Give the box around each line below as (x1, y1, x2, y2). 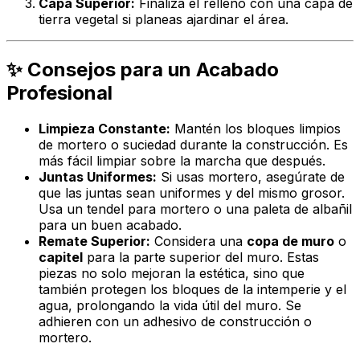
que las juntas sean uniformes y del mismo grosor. (39, 184, 345, 201)
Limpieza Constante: (39, 120, 170, 137)
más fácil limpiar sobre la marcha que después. (39, 152, 325, 169)
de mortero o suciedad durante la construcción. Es (39, 136, 348, 153)
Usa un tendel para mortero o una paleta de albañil (39, 200, 352, 217)
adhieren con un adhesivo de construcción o (39, 313, 312, 329)
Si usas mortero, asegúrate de (157, 168, 345, 185)
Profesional (6, 81, 112, 104)
